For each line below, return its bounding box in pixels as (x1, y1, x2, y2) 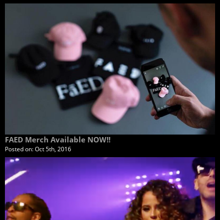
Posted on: (5, 145, 35, 153)
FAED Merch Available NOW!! (5, 135, 110, 144)
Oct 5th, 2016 (35, 145, 71, 153)
